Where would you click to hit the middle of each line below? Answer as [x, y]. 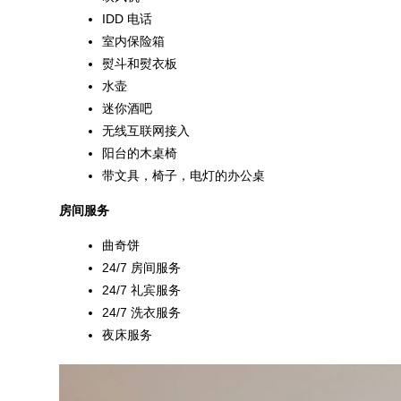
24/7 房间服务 [141, 268]
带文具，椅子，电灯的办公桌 [183, 176]
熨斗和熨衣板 [140, 64]
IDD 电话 [127, 19]
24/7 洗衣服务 [141, 313]
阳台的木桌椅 [140, 154]
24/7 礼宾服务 [141, 290]
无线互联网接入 [146, 131]
